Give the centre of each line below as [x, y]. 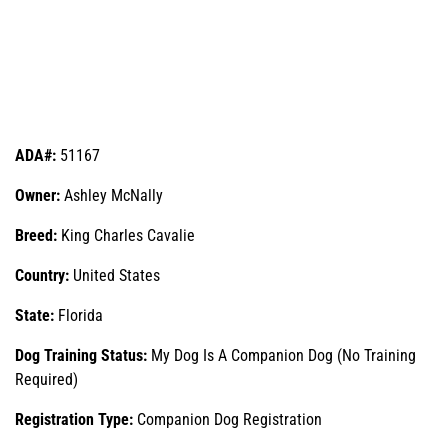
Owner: [39, 195]
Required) [46, 379]
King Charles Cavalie [126, 235]
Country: [44, 275]
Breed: [36, 235]
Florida [80, 315]
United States [116, 275]
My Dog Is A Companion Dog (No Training [283, 355]
